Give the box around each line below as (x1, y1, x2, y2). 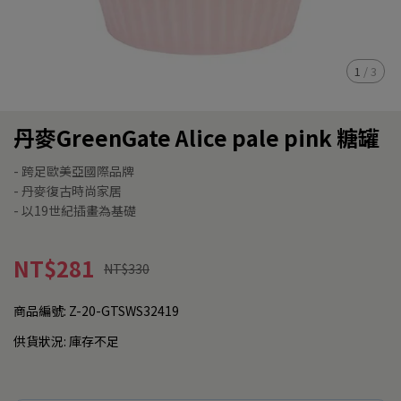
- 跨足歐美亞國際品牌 (13, 162, 134, 180)
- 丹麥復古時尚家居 (13, 182, 122, 200)
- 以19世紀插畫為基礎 (13, 201, 136, 219)
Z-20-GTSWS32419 (69, 302, 179, 320)
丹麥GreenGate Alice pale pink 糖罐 (13, 122, 380, 153)
